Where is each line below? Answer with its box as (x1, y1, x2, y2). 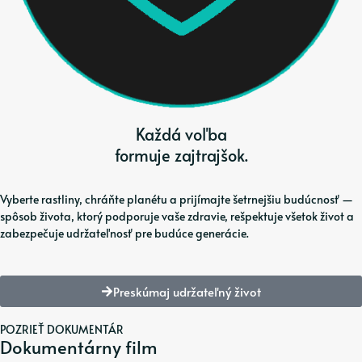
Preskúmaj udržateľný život (113, 283, 261, 301)
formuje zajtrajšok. (114, 143, 248, 166)
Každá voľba (135, 122, 227, 145)
